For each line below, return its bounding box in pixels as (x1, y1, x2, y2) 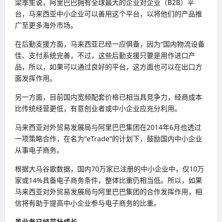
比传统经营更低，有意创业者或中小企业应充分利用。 (15, 104, 181, 113)
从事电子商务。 (15, 145, 63, 155)
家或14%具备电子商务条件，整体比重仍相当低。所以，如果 (15, 175, 202, 185)
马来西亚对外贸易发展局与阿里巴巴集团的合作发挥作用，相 (15, 187, 202, 197)
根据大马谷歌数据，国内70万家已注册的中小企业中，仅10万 (15, 164, 204, 174)
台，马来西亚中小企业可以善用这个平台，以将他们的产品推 (15, 9, 202, 19)
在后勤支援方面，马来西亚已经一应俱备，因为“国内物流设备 (15, 39, 205, 49)
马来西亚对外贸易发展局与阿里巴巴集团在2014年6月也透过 (15, 122, 201, 132)
